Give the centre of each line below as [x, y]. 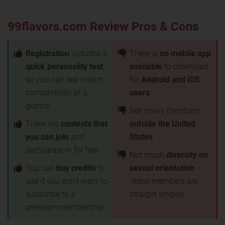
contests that [84, 124]
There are [43, 124]
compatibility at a [57, 93]
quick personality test [64, 67]
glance [37, 106]
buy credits [76, 168]
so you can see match [64, 80]
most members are [164, 181]
